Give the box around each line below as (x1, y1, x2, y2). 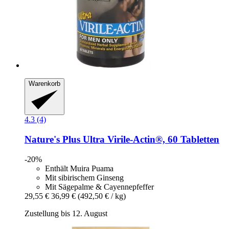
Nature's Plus (25, 133, 80, 145)
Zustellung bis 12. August (25, 209, 107, 218)
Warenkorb (29, 79, 60, 87)
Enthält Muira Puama (45, 164, 113, 173)
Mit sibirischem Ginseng (45, 173, 124, 182)
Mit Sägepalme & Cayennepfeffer (45, 182, 154, 191)
